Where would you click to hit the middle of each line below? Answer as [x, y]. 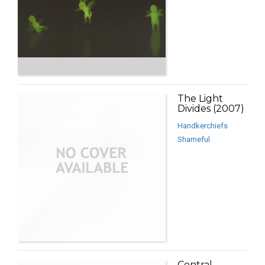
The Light [200, 99]
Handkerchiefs [203, 126]
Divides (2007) [211, 109]
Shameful [194, 140]
